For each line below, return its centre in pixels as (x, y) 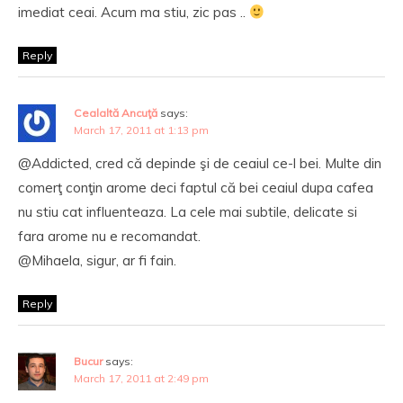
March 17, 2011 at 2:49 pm (141, 378)
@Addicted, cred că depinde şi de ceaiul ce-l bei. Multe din (200, 163)
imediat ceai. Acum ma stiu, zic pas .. (134, 12)
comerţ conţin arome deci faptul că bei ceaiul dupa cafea (196, 188)
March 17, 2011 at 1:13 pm (141, 130)
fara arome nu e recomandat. (109, 236)
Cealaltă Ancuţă (116, 113)
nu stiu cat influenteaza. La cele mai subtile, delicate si (188, 212)
